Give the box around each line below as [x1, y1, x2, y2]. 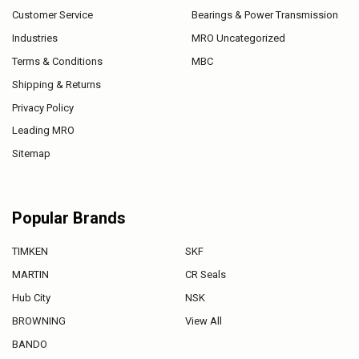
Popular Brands [11, 208, 126, 228]
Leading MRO [11, 124, 75, 137]
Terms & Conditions [11, 54, 103, 67]
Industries [11, 31, 58, 44]
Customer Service [11, 8, 93, 21]
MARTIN [11, 268, 49, 281]
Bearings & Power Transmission [191, 8, 338, 21]
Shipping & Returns [11, 78, 101, 91]
